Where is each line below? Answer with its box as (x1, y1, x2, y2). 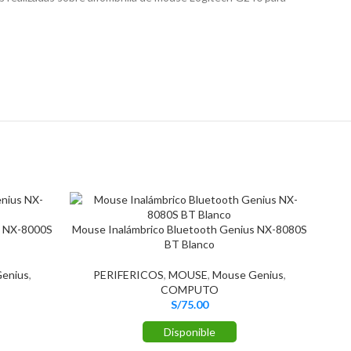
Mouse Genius (212, 268, 284, 281)
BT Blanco (164, 237, 215, 251)
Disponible (163, 325, 215, 338)
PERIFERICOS (92, 268, 164, 281)
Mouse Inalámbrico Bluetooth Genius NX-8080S (71, 223, 307, 236)
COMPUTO (160, 283, 219, 296)
